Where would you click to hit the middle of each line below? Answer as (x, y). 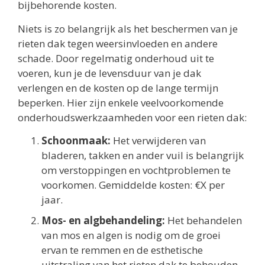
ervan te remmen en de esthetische (122, 250)
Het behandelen (203, 221)
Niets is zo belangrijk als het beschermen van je (128, 28)
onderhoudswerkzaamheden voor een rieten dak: (132, 117)
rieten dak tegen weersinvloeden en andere (118, 43)
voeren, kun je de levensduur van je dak (109, 73)
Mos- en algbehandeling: (103, 221)
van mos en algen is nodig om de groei (131, 235)
